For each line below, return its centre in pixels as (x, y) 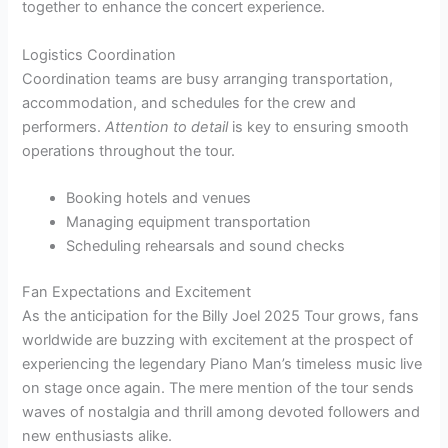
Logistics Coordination (99, 54)
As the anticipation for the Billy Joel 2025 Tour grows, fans (221, 315)
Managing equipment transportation (189, 221)
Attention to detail (167, 126)
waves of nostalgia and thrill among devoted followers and (221, 411)
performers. (64, 126)
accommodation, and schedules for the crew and (189, 102)
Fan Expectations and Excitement (137, 291)
